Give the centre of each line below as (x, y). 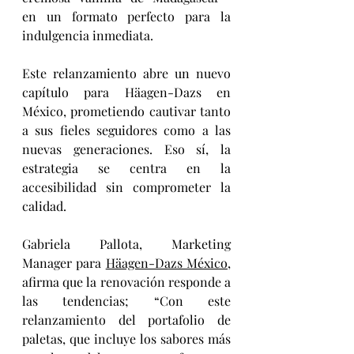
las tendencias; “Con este (126, 300)
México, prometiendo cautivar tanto (126, 111)
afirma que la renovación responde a (126, 281)
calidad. (44, 205)
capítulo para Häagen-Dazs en (126, 92)
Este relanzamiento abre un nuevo (126, 73)
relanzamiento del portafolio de (126, 319)
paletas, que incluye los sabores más (126, 338)
